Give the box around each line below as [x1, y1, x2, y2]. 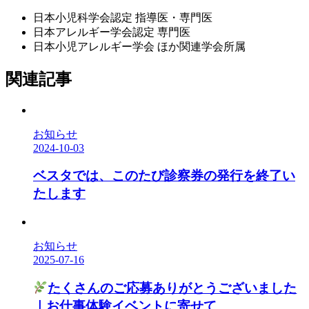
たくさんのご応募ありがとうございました [48, 280, 297, 295]
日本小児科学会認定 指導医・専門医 [33, 11, 212, 23]
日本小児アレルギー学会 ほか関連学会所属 [33, 40, 246, 52]
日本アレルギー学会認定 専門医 [33, 26, 190, 38]
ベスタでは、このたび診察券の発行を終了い [33, 168, 295, 183]
